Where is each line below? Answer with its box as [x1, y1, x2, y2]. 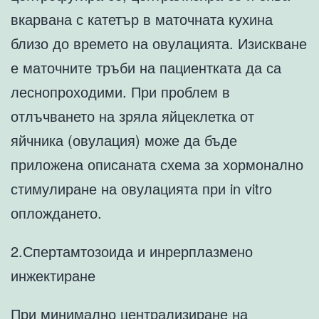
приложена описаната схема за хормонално [11, 154, 303, 175]
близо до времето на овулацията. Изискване [11, 33, 307, 54]
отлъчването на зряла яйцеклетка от [11, 105, 254, 127]
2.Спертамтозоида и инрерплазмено [11, 241, 253, 262]
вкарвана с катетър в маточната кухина [11, 9, 273, 30]
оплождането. [11, 202, 102, 224]
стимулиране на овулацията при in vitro [11, 178, 272, 199]
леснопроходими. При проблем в [11, 81, 230, 103]
